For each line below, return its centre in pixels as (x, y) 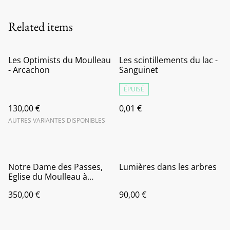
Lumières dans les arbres (168, 167)
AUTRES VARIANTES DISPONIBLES (57, 120)
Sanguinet (139, 70)
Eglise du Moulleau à (48, 177)
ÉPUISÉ (134, 89)
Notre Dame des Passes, (55, 167)
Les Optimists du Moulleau (60, 60)
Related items (41, 26)
